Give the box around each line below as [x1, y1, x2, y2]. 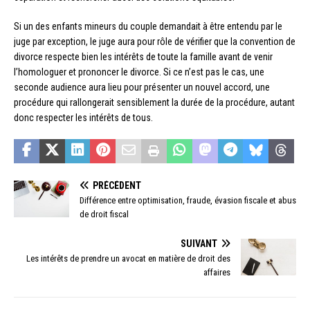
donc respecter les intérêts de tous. [14, 111, 153, 123]
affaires [203, 266, 230, 277]
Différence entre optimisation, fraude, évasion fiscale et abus [80, 194, 296, 206]
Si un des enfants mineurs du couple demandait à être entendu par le [14, 20, 282, 32]
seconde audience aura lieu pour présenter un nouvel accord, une [14, 81, 270, 93]
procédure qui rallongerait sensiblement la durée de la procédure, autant [14, 96, 295, 108]
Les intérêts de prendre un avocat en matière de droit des [26, 253, 230, 264]
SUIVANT [181, 237, 217, 249]
